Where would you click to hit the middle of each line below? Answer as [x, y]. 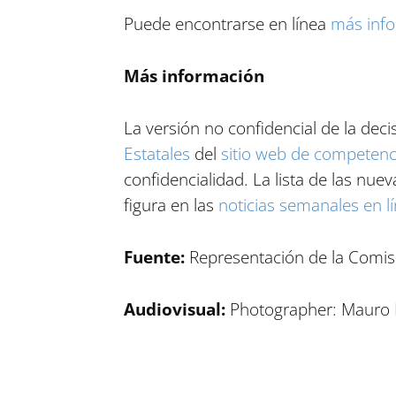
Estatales [156, 154]
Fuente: [156, 257]
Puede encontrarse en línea [227, 24]
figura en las [171, 205]
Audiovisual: [176, 309]
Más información [194, 76]
